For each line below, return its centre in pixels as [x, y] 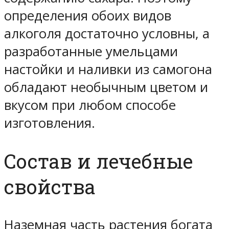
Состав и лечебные [98, 161]
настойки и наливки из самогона [108, 69]
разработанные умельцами [91, 51]
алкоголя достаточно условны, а [107, 33]
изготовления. [50, 123]
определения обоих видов [88, 15]
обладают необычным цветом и [106, 87]
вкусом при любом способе [90, 105]
